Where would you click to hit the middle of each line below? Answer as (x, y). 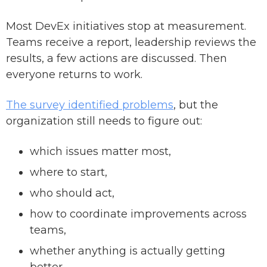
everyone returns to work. (74, 75)
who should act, (72, 193)
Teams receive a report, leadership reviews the (131, 43)
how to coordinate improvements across (138, 214)
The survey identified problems (90, 105)
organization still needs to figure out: (104, 121)
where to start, (69, 173)
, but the (196, 105)
